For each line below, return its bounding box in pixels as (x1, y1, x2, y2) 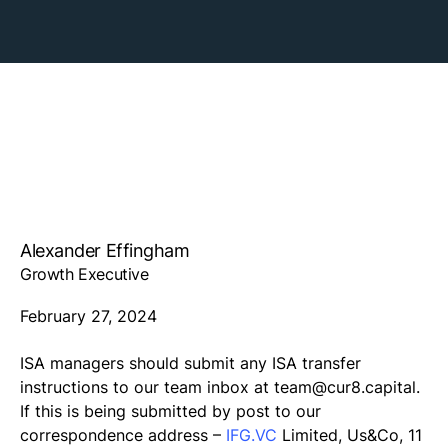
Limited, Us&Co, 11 (277, 425, 422, 446)
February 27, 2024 (20, 306, 157, 327)
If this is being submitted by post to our (20, 401, 321, 422)
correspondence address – (20, 425, 226, 446)
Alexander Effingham (20, 240, 190, 262)
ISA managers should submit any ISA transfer (20, 353, 361, 374)
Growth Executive (20, 264, 149, 285)
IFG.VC (226, 425, 277, 446)
